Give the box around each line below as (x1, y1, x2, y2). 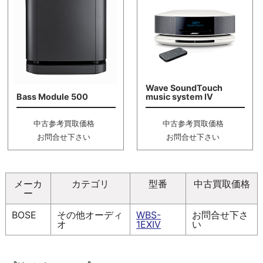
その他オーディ (57, 208, 123, 221)
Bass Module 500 (16, 92, 88, 102)
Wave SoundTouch (145, 83, 222, 93)
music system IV (145, 92, 213, 102)
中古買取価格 (193, 177, 250, 190)
